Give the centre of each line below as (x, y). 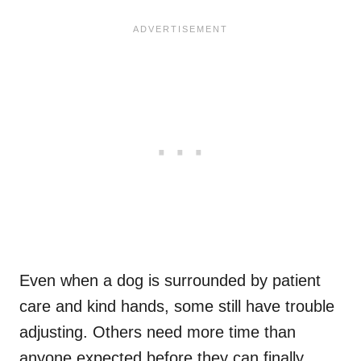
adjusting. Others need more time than (158, 332)
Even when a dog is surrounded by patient (170, 281)
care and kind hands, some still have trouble (177, 307)
